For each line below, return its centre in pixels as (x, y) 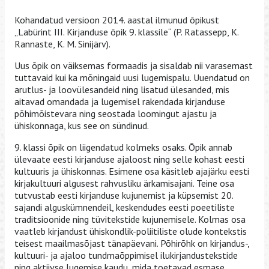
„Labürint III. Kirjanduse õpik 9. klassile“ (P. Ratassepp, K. (126, 32)
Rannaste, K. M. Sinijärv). (63, 44)
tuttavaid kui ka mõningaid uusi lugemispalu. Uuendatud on (132, 78)
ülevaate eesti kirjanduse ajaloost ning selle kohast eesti (129, 159)
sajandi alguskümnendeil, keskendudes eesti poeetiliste (125, 207)
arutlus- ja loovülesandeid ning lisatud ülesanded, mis (122, 90)
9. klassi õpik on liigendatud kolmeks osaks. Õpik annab (123, 147)
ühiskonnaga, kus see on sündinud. (83, 126)
